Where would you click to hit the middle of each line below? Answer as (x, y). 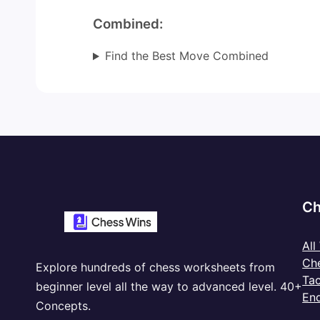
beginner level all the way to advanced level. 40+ (169, 286)
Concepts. (63, 305)
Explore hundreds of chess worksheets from (155, 267)
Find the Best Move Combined (186, 56)
